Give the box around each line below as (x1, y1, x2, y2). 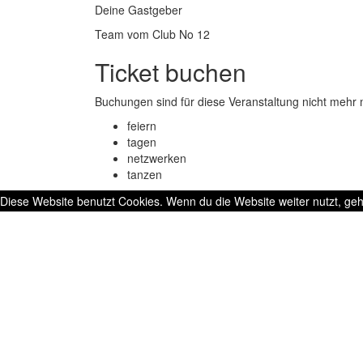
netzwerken (127, 150, 186, 166)
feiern (127, 117, 156, 134)
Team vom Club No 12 (95, 26, 210, 42)
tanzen (127, 166, 162, 182)
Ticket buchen (95, 54, 246, 89)
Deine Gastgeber (95, 2, 182, 18)
